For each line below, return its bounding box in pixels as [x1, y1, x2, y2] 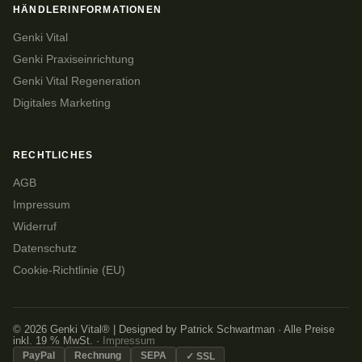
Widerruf [13, 221, 57, 234]
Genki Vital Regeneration [13, 75, 141, 88]
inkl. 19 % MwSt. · [13, 335, 103, 347]
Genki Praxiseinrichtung [13, 53, 134, 66]
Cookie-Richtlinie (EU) [13, 264, 125, 277]
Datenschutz [13, 242, 77, 255]
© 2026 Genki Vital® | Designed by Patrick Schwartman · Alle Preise [13, 324, 335, 336]
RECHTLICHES [13, 149, 94, 162]
